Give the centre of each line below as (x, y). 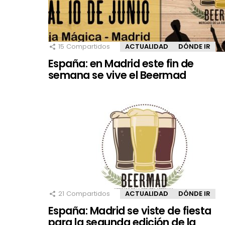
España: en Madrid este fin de (121, 63)
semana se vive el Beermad (117, 75)
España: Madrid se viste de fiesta (130, 210)
